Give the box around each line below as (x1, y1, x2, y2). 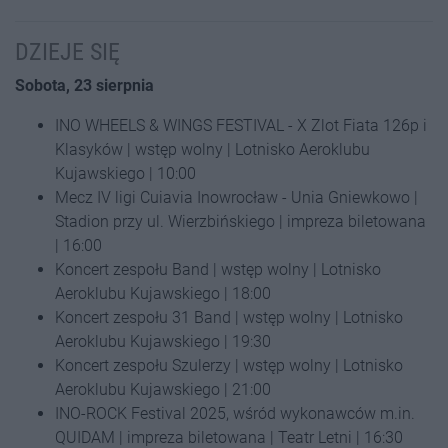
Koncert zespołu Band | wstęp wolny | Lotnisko (55, 260, 381, 279)
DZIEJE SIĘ (15, 38, 120, 66)
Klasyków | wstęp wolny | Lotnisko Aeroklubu (55, 140, 370, 159)
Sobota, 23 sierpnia (15, 76, 154, 95)
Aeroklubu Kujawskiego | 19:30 (55, 332, 271, 351)
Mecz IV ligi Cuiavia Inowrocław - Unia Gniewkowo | (55, 188, 418, 207)
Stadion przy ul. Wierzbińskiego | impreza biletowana (55, 212, 426, 231)
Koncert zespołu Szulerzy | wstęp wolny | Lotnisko (55, 356, 403, 375)
